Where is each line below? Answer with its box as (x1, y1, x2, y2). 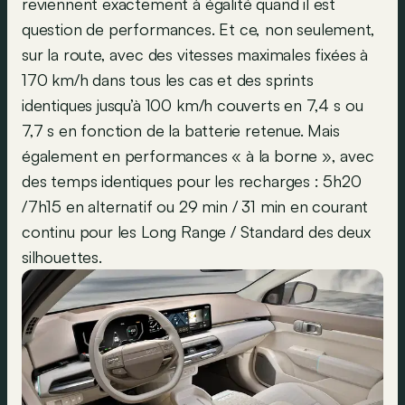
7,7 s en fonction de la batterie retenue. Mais (22, 120, 340, 141)
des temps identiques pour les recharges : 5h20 (22, 171, 362, 192)
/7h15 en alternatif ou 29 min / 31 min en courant (22, 196, 369, 217)
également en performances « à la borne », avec (22, 146, 374, 166)
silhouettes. (22, 247, 102, 268)
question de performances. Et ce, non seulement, (22, 19, 375, 40)
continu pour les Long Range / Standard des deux (22, 221, 371, 242)
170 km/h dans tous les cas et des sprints (22, 70, 314, 90)
